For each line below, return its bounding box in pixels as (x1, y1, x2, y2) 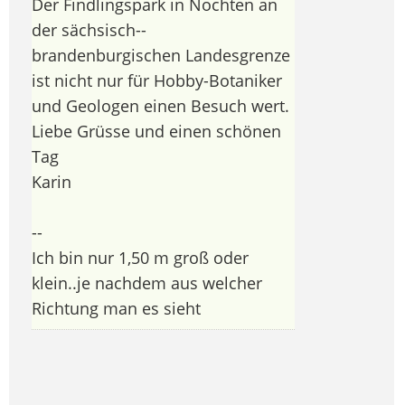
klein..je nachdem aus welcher (32, 271, 262, 294)
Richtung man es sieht (32, 297, 205, 319)
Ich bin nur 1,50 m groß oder (32, 246, 249, 268)
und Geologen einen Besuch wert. (32, 94, 289, 117)
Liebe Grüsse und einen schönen (32, 119, 281, 142)
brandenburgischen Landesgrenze (32, 43, 290, 66)
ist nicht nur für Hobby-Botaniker (32, 69, 282, 91)
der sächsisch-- (32, 18, 146, 41)
